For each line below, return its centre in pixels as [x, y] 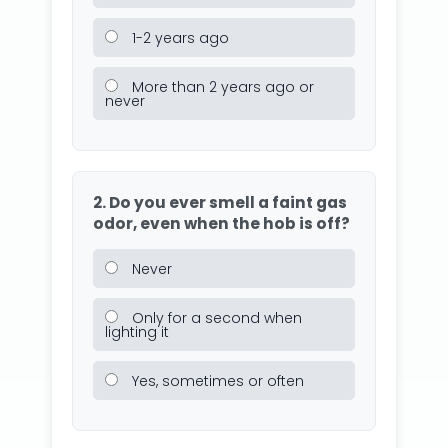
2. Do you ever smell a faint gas [219, 203]
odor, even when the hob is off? [221, 224]
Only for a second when [214, 318]
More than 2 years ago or [220, 87]
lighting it [136, 332]
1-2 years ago [178, 38]
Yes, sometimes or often [215, 381]
